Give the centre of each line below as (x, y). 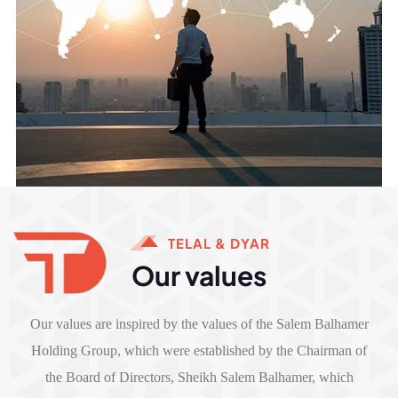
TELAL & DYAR (219, 243)
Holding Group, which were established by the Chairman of (199, 350)
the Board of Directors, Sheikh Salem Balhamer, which (199, 377)
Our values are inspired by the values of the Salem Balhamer (199, 323)
